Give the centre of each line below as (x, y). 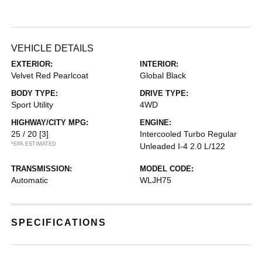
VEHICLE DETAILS (53, 48)
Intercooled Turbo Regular (188, 134)
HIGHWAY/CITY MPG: (50, 123)
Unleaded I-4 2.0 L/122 (182, 146)
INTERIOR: (159, 64)
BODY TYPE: (35, 93)
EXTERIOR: (32, 64)
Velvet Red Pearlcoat (50, 75)
